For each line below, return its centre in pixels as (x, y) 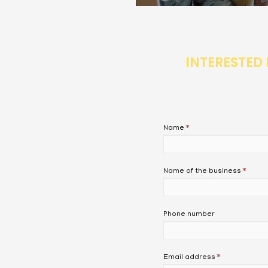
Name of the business (202, 171)
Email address (189, 257)
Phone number (189, 214)
